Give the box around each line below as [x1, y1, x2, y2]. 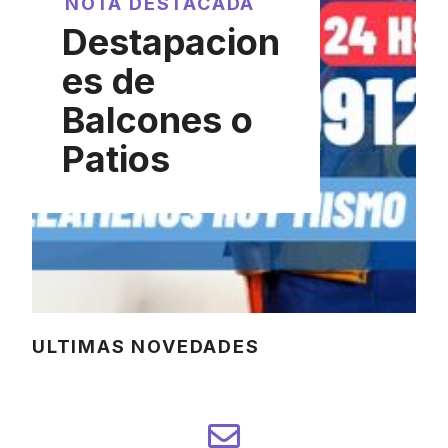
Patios [62, 137, 170, 181]
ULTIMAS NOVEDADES [32, 336, 260, 357]
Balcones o [62, 98, 253, 142]
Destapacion [62, 20, 280, 64]
